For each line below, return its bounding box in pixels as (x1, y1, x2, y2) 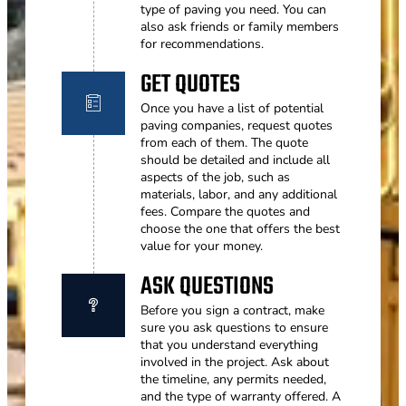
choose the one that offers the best (140, 219, 340, 237)
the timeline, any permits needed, (140, 370, 326, 388)
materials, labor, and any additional (140, 185, 337, 203)
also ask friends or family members (140, 17, 339, 35)
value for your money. (140, 237, 263, 255)
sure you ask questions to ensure (140, 318, 328, 336)
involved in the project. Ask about (140, 353, 329, 371)
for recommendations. (140, 34, 264, 53)
